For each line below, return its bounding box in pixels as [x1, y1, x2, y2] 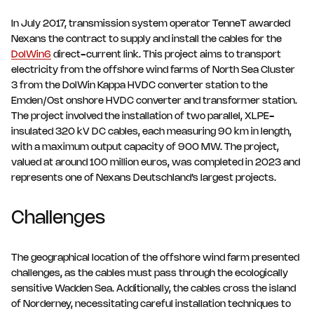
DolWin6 [11, 50, 51, 60]
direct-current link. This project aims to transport [51, 50, 281, 60]
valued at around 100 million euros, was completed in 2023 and [11, 158, 300, 168]
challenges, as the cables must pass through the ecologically [11, 269, 288, 279]
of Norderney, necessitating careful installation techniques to [11, 300, 291, 310]
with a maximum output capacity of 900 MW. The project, [11, 143, 279, 153]
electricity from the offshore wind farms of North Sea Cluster [11, 66, 295, 76]
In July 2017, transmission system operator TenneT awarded [11, 20, 290, 29]
